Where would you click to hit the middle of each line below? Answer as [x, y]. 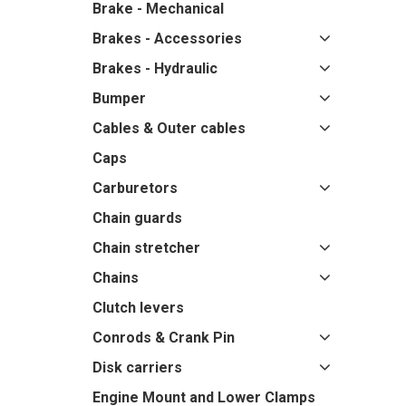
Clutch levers [138, 308]
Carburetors [135, 188]
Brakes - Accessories [167, 39]
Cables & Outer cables [169, 128]
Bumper [119, 98]
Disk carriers [137, 367]
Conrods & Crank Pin [164, 338]
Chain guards [137, 218]
